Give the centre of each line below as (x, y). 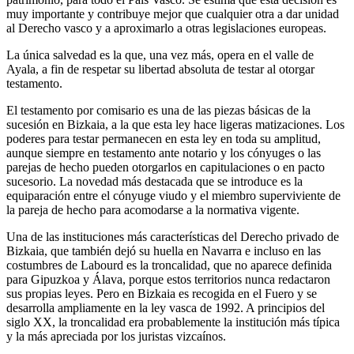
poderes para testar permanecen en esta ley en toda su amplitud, (164, 138)
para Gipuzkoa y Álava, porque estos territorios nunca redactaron (168, 279)
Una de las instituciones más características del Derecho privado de (173, 236)
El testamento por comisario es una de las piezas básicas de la (158, 110)
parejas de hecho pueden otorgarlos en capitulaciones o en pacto (166, 167)
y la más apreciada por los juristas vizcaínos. (116, 336)
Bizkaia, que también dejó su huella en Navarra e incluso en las (164, 250)
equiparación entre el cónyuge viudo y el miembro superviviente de (173, 195)
